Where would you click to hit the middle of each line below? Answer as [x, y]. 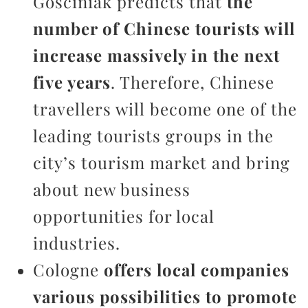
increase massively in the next [156, 55]
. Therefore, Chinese [192, 82]
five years [72, 82]
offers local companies [197, 269]
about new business [112, 189]
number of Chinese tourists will [164, 28]
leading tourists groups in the [153, 135]
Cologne [68, 269]
